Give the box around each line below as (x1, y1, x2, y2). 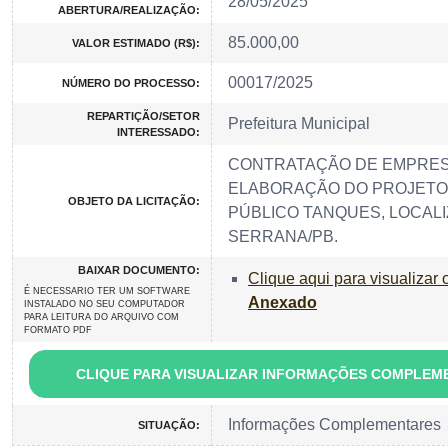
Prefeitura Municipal (228, 115, 370, 133)
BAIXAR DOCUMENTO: (78, 264, 200, 277)
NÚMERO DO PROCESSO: (62, 77, 200, 90)
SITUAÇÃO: (138, 419, 200, 432)
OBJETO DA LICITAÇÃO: (68, 195, 200, 208)
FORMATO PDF (24, 325, 92, 336)
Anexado (248, 294, 317, 312)
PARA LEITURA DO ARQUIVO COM (24, 312, 179, 323)
